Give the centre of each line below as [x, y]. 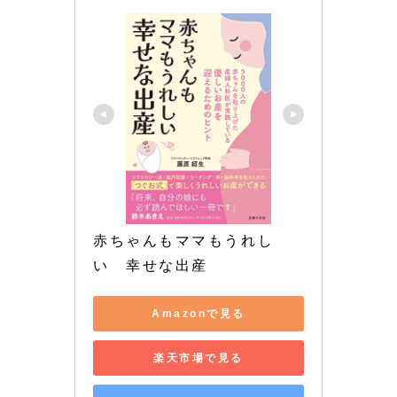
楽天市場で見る [198, 358]
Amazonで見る [198, 313]
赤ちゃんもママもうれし [184, 241]
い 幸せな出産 [151, 266]
